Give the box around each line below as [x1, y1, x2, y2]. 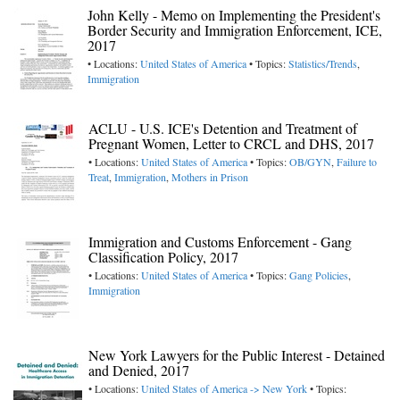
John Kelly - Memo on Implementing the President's [87, 5, 380, 25]
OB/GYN [289, 154, 331, 170]
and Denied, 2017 [88, 361, 189, 380]
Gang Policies [289, 268, 348, 283]
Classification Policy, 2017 [88, 247, 238, 267]
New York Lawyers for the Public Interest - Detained [88, 346, 385, 365]
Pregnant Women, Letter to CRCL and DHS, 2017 [88, 134, 374, 154]
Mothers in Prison [171, 170, 248, 185]
